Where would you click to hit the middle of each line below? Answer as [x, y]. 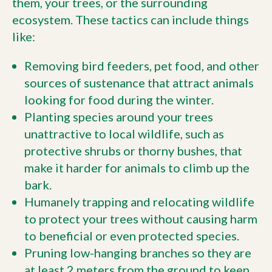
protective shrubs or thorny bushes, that [133, 151]
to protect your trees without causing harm [141, 219]
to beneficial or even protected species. [132, 236]
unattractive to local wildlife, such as [124, 134]
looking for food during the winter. [119, 100]
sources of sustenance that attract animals [139, 83]
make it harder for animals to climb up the [137, 168]
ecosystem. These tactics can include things [131, 20]
